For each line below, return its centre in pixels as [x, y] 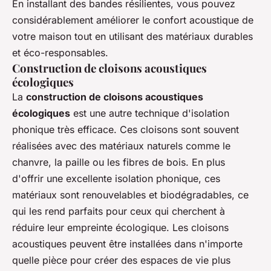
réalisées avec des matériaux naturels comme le [121, 146]
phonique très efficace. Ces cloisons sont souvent [126, 130]
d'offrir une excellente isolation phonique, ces [116, 179]
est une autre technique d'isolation [150, 113]
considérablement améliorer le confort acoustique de [133, 20]
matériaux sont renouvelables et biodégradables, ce [130, 195]
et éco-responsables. [60, 53]
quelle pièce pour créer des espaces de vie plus [121, 260]
